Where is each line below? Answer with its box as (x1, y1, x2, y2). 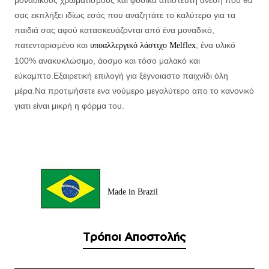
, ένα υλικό (196, 40, 235, 50)
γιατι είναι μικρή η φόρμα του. (14, 101, 124, 111)
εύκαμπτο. (14, 71, 53, 81)
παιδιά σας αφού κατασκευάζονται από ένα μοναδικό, (14, 25, 214, 35)
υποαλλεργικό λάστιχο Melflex (90, 41, 196, 50)
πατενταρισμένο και (14, 40, 90, 50)
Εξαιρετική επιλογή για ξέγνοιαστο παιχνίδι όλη (53, 71, 228, 81)
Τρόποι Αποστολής (83, 231, 186, 243)
